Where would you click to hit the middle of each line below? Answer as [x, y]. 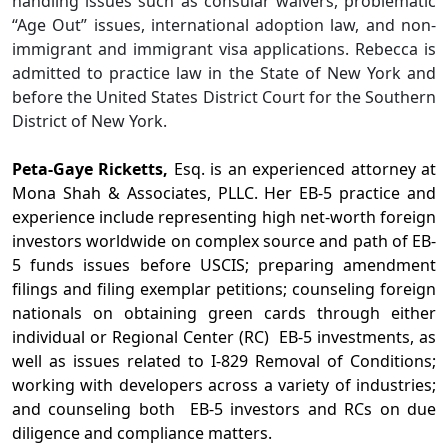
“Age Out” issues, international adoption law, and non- [224, 24]
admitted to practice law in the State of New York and [224, 72]
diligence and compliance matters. [142, 432]
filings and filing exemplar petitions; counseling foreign [224, 288]
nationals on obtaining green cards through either [224, 312]
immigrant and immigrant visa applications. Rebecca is [224, 48]
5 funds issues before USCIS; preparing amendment [224, 264]
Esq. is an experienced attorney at [302, 168]
